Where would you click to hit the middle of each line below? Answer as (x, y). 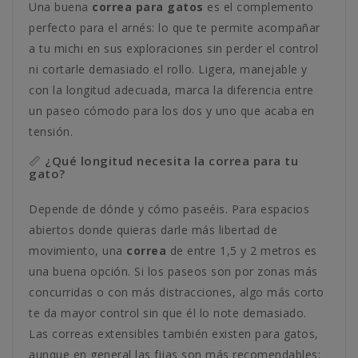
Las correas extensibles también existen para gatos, (174, 334)
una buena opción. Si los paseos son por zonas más (173, 271)
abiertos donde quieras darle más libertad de (153, 230)
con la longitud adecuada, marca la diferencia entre (171, 90)
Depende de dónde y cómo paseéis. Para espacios (169, 209)
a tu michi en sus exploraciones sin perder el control (174, 48)
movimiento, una (78, 251)
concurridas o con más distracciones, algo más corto (177, 292)
